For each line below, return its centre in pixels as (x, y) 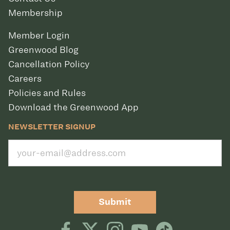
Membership (35, 13)
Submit (115, 202)
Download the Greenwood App (73, 107)
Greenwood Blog (43, 50)
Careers (25, 79)
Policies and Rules (47, 93)
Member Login (39, 35)
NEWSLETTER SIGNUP (52, 127)
